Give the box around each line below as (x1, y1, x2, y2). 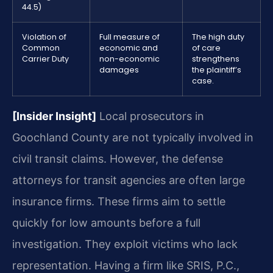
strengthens (192, 53, 239, 64)
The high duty (192, 31, 244, 42)
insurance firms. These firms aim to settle (12, 194, 225, 208)
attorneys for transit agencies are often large (12, 173, 245, 186)
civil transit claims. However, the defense (12, 152, 223, 165)
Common (22, 42, 60, 53)
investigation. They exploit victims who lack (12, 237, 238, 250)
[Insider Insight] (12, 109, 96, 122)
